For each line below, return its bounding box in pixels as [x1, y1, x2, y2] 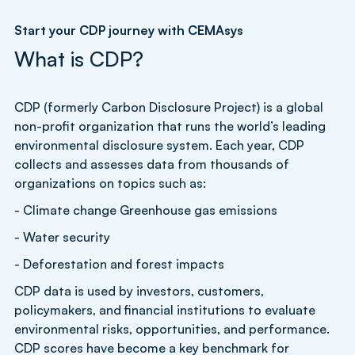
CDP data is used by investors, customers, [14, 282, 264, 299]
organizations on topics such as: [14, 174, 206, 191]
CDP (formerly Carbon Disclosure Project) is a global [14, 98, 323, 115]
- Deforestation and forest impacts [14, 255, 224, 272]
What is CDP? [14, 45, 143, 71]
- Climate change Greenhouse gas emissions [14, 201, 277, 218]
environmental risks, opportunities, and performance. [14, 320, 330, 337]
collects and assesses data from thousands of [14, 155, 289, 172]
